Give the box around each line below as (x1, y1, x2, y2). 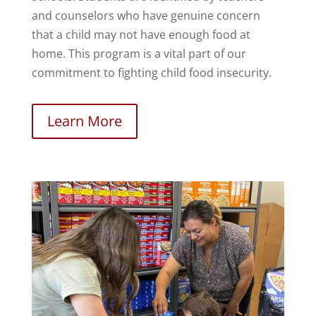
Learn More (47, 111, 122, 130)
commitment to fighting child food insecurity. (31, 64, 272, 80)
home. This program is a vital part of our (31, 45, 246, 61)
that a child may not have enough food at (31, 26, 250, 42)
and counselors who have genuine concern (31, 7, 260, 23)
